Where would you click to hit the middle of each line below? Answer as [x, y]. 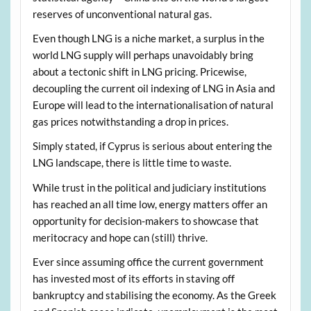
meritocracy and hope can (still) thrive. [120, 237]
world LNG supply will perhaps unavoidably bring [143, 55]
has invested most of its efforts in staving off [133, 279]
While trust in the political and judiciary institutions [149, 187]
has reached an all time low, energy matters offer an [150, 204]
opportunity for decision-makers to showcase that [145, 220]
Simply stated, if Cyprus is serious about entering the [152, 146]
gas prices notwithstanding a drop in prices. [130, 122]
